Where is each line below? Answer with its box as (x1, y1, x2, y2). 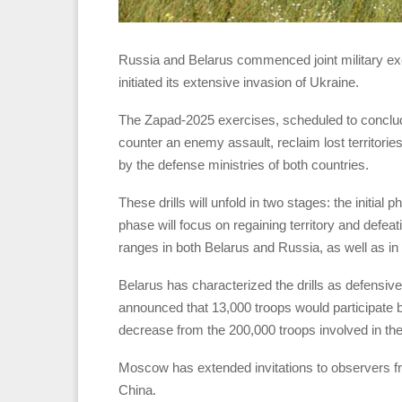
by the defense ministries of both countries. (118, 156, 369, 172)
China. (118, 381, 156, 398)
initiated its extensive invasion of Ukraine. (118, 74, 359, 90)
